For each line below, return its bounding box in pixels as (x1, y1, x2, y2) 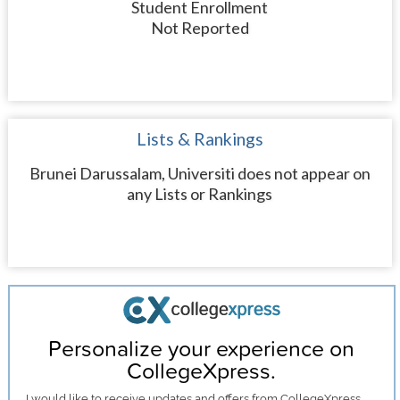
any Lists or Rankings (127, 184, 273, 204)
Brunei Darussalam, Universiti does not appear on (29, 163, 371, 183)
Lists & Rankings (136, 129, 263, 149)
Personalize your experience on (48, 332, 355, 364)
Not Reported (150, 18, 249, 37)
